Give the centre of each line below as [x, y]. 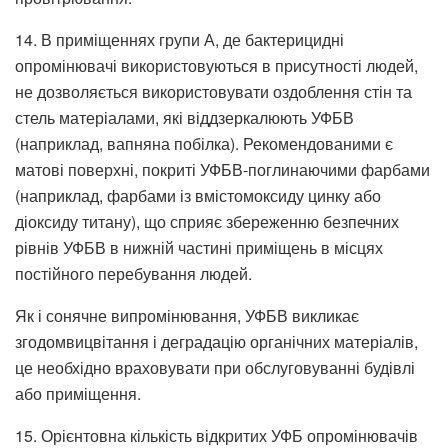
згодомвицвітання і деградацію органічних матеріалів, [216, 341]
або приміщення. [78, 393]
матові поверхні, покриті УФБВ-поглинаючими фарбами [222, 169]
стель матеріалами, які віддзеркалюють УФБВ [184, 117]
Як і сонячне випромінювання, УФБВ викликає [187, 315]
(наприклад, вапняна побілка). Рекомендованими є [204, 143]
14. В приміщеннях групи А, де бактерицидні [179, 39]
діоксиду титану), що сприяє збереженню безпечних [207, 221]
